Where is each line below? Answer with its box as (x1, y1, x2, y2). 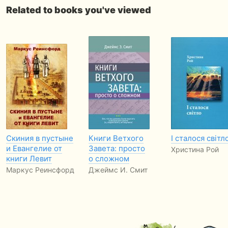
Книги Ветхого (89, 133, 144, 143)
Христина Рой (171, 145, 219, 154)
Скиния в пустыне (6, 133, 73, 143)
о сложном (89, 154, 129, 163)
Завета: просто (89, 144, 145, 153)
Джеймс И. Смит (89, 165, 148, 174)
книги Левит (6, 154, 52, 163)
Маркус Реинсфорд (6, 165, 74, 174)
